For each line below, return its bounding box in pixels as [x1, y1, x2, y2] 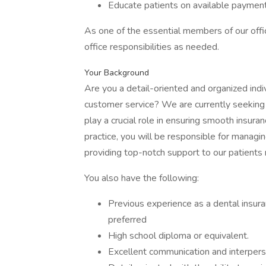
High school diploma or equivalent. [108, 229, 249, 242]
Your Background [84, 67, 149, 78]
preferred [108, 213, 147, 226]
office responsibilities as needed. [84, 40, 219, 53]
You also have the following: [84, 172, 199, 185]
